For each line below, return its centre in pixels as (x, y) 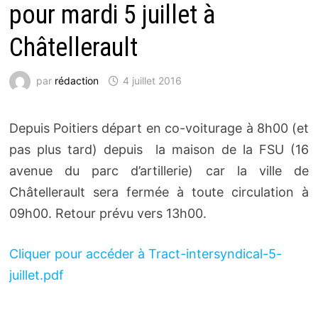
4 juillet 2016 (152, 80)
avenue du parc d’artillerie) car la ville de (159, 170)
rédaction (76, 80)
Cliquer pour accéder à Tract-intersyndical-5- (145, 253)
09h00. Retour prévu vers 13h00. (108, 213)
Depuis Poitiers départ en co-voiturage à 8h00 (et (159, 128)
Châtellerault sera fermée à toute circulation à (159, 192)
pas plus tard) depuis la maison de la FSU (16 (159, 149)
